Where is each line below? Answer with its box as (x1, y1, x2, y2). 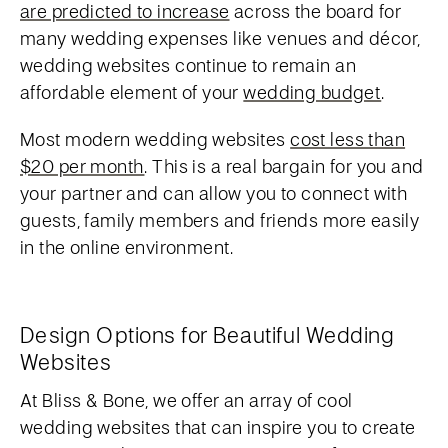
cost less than (290, 127, 406, 151)
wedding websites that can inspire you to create (20, 415, 416, 439)
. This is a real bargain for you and (144, 154, 424, 178)
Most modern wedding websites (20, 127, 291, 151)
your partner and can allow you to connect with (20, 181, 408, 205)
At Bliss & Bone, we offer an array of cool (20, 388, 353, 412)
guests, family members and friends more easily (20, 208, 420, 232)
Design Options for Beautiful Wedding (20, 320, 395, 349)
